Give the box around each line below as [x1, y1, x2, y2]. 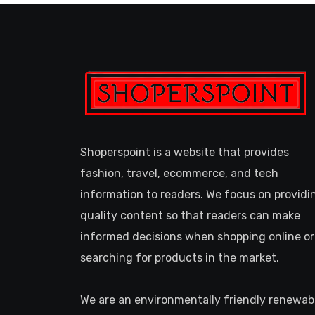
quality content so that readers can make [80, 209, 300, 222]
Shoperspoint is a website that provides [80, 146, 289, 159]
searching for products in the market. [80, 251, 279, 264]
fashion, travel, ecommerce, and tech [80, 167, 278, 180]
